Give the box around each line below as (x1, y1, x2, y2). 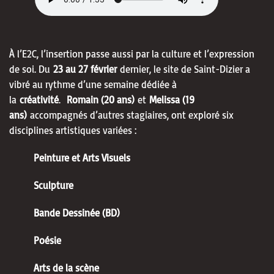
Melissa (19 (149, 93, 194, 106)
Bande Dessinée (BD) (34, 206, 120, 219)
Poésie (34, 234, 61, 246)
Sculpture (34, 179, 73, 191)
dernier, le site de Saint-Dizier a (120, 62, 250, 75)
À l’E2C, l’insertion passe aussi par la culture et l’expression (9, 47, 254, 60)
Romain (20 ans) (67, 93, 135, 106)
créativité (20, 93, 59, 106)
